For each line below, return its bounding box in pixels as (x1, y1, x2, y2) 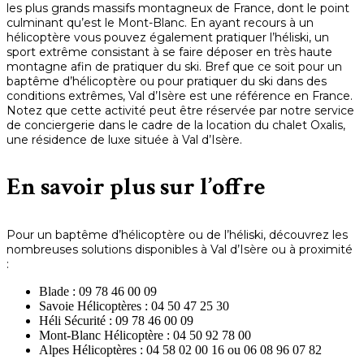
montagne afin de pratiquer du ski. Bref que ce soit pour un (6, 59, 342, 74)
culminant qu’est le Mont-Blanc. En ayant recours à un (6, 15, 314, 30)
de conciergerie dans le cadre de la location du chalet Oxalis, (6, 118, 345, 132)
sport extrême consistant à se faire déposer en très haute (6, 45, 332, 59)
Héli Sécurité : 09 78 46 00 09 (39, 314, 193, 327)
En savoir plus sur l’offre (6, 171, 266, 203)
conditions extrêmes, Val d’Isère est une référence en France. (6, 89, 353, 103)
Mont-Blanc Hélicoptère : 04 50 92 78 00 (39, 328, 251, 342)
